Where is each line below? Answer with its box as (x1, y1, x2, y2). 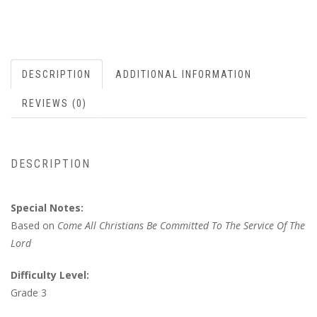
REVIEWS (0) (22, 98, 87, 110)
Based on (11, 219, 57, 233)
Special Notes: (11, 201, 83, 215)
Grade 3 (11, 286, 47, 300)
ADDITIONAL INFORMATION (115, 69, 252, 81)
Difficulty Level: (11, 268, 89, 282)
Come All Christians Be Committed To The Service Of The (57, 219, 305, 233)
